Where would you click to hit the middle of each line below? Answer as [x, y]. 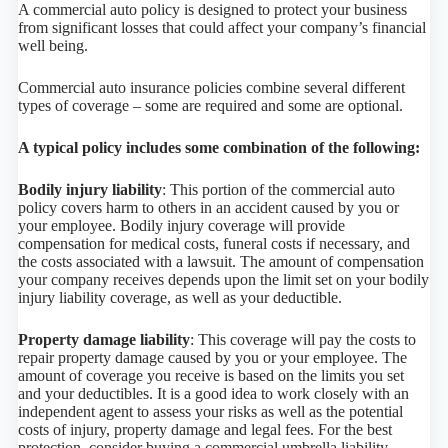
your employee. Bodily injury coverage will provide [181, 226]
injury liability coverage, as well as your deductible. [179, 298]
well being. [52, 46]
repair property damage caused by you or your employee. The [212, 358]
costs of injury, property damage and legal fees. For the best [204, 430]
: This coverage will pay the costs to [302, 340]
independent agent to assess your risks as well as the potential [210, 412]
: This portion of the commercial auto [278, 190]
